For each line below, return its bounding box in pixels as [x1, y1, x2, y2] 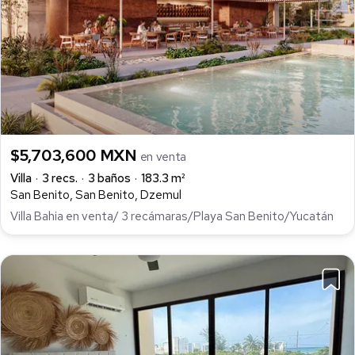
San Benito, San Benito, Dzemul [10, 187, 181, 204]
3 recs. [42, 170, 78, 187]
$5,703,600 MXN [10, 145, 140, 166]
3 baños [88, 170, 131, 187]
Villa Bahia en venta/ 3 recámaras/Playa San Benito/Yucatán [10, 208, 334, 224]
